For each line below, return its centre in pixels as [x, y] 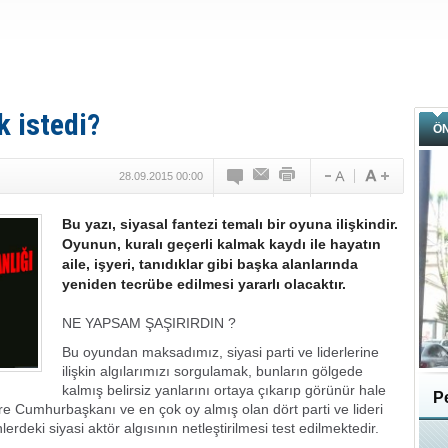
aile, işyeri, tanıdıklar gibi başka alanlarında [210, 264]
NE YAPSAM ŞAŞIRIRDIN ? [149, 323]
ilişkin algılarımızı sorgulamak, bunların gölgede [212, 371]
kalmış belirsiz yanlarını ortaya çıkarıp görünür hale [224, 390]
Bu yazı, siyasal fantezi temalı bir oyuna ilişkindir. [230, 224]
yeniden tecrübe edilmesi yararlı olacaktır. [204, 284]
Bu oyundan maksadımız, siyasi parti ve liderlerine [220, 352]
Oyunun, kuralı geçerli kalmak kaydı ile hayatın [221, 244]
